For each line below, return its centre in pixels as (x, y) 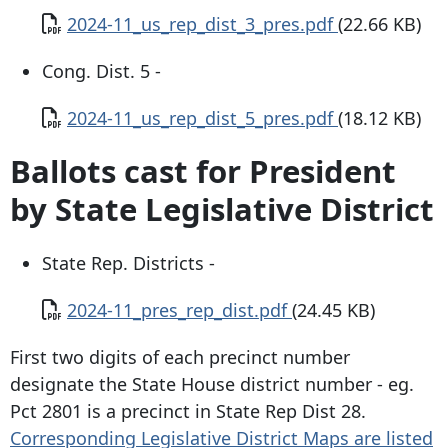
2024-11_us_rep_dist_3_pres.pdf (202, 23)
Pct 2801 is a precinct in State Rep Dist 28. (188, 411)
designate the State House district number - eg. (212, 384)
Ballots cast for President (203, 170)
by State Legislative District (222, 208)
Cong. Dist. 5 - (104, 70)
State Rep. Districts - (131, 263)
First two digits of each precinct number (180, 357)
